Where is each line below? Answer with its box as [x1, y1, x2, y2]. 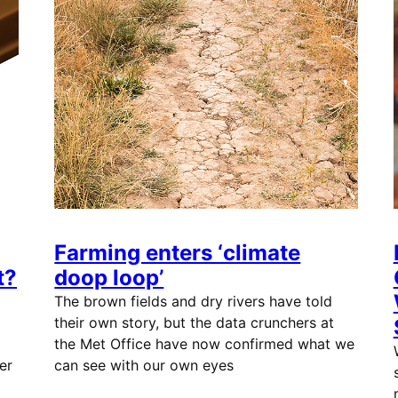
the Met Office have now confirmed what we [54, 335, 355, 353]
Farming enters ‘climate [54, 240, 301, 266]
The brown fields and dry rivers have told [54, 292, 333, 310]
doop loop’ [54, 265, 164, 291]
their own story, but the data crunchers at [54, 314, 335, 331]
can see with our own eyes [54, 356, 235, 374]
